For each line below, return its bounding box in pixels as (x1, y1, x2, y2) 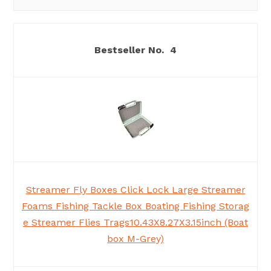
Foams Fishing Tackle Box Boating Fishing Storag (22, 200, 249, 212)
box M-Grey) (107, 233, 164, 245)
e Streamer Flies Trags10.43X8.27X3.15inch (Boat (23, 217, 248, 229)
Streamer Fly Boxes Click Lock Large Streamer (25, 184, 246, 196)
